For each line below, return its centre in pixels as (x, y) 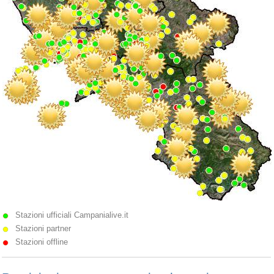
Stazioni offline (42, 242)
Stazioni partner (43, 229)
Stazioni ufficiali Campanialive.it (72, 215)
